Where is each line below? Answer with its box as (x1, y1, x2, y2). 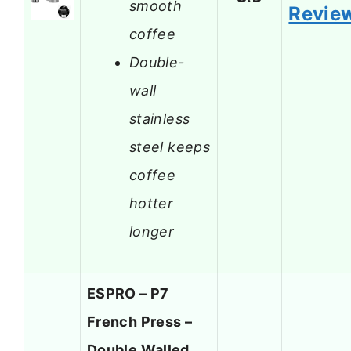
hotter (129, 194, 174, 212)
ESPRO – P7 (87, 285, 169, 302)
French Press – (87, 313, 193, 331)
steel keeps (129, 138, 210, 155)
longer (129, 223, 175, 240)
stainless (129, 110, 190, 127)
